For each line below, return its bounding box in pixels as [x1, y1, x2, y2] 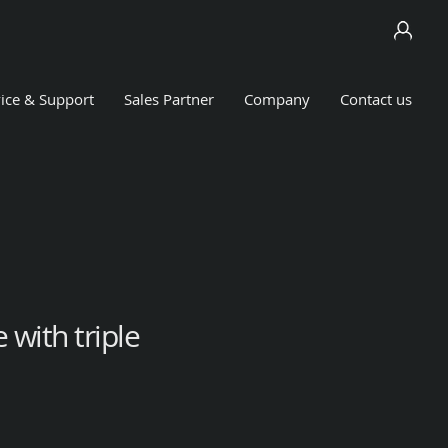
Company [244, 89, 310, 109]
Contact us [340, 89, 412, 109]
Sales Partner [124, 89, 214, 109]
